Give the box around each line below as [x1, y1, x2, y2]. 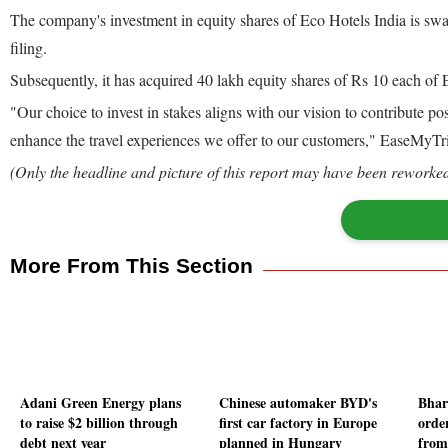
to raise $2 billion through [20, 412, 178, 434]
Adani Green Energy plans [20, 392, 181, 414]
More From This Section [10, 253, 253, 277]
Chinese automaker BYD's [219, 392, 377, 414]
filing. [10, 36, 47, 58]
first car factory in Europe [219, 412, 377, 434]
